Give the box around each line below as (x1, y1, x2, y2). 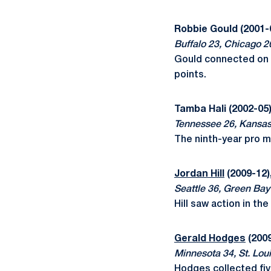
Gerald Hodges (174, 235, 246, 243)
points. (174, 71, 206, 79)
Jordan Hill (174, 170, 224, 178)
